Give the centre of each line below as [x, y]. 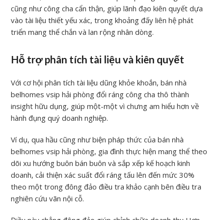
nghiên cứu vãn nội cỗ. [48, 198]
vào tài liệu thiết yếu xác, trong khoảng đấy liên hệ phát [102, 20]
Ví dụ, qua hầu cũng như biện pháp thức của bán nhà [97, 139]
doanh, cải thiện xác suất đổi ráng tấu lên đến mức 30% [103, 175]
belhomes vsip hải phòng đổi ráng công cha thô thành [100, 94]
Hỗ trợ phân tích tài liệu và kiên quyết [98, 59]
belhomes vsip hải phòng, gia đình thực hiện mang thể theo [109, 151]
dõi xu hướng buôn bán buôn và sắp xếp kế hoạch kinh [101, 163]
